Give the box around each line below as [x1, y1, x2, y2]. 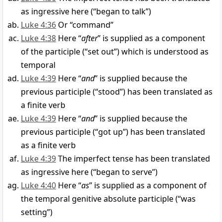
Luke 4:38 [21, 33, 56, 44]
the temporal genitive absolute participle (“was [21, 193, 196, 205]
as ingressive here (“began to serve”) [21, 166, 158, 178]
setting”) [21, 207, 53, 218]
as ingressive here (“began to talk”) [21, 6, 151, 17]
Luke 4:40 [21, 180, 56, 191]
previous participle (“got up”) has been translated [21, 126, 205, 138]
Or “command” [58, 19, 113, 31]
